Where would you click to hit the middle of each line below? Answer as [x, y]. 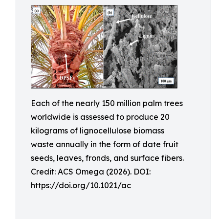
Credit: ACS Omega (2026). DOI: [91, 172]
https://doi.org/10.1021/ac [81, 185]
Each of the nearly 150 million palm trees [107, 103]
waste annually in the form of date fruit [105, 144]
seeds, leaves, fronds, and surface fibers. [107, 158]
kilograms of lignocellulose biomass [98, 131]
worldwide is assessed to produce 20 [100, 117]
